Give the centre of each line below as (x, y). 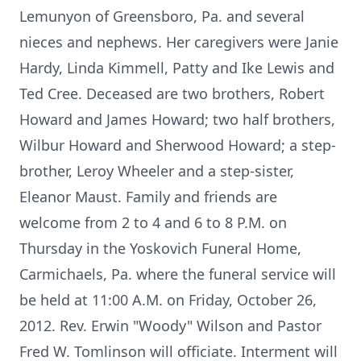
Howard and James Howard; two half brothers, (177, 119)
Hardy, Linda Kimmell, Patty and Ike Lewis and (177, 68)
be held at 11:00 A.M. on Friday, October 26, (168, 300)
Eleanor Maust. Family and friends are (148, 197)
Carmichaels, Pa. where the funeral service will (178, 274)
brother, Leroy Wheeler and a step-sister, (157, 171)
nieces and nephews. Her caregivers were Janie (179, 42)
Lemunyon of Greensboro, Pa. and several (162, 16)
